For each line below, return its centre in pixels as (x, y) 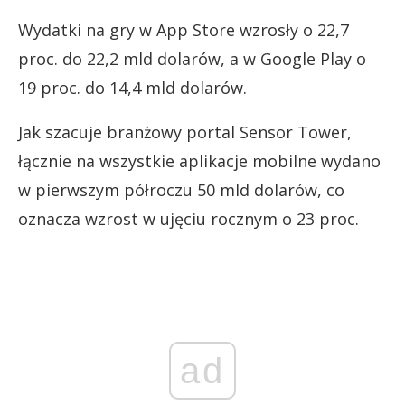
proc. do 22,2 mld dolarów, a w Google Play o (192, 59)
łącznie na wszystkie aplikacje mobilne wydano (199, 161)
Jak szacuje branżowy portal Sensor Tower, (185, 132)
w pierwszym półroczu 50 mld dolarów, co (181, 190)
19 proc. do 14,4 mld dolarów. (132, 88)
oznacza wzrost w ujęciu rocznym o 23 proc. (188, 219)
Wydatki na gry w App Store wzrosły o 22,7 (184, 30)
